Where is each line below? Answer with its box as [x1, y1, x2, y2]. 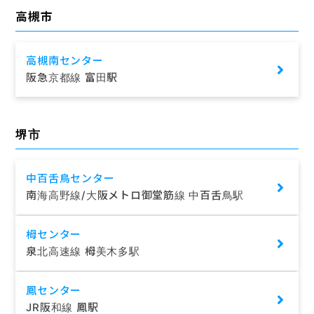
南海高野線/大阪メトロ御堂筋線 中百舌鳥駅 [26, 188, 245, 202]
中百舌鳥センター [26, 171, 115, 185]
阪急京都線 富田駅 [26, 71, 118, 85]
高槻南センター [26, 54, 104, 68]
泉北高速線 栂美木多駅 [26, 244, 140, 258]
